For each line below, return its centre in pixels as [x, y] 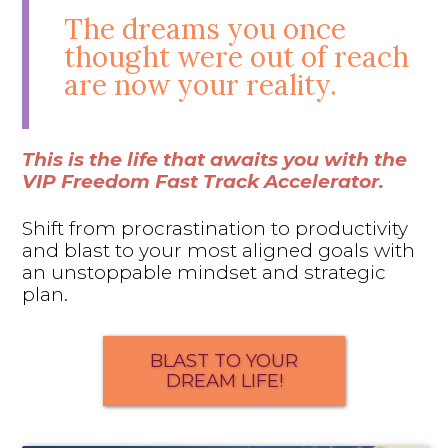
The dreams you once [205, 28]
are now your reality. [201, 84]
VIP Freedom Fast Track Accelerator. [203, 181]
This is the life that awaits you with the [215, 159]
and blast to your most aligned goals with [219, 250]
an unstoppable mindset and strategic [204, 272]
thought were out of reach [237, 56]
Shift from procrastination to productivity [215, 228]
